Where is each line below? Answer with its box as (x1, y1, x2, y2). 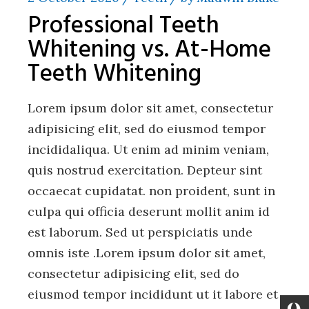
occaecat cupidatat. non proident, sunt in (28, 182, 276, 199)
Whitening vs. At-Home (28, 30, 272, 70)
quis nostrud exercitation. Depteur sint (28, 161, 263, 178)
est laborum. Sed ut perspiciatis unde (28, 223, 253, 240)
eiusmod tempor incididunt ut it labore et (28, 286, 279, 302)
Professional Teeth (28, 6, 220, 46)
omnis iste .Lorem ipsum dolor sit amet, (28, 244, 266, 261)
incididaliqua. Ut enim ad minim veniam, (28, 141, 270, 157)
